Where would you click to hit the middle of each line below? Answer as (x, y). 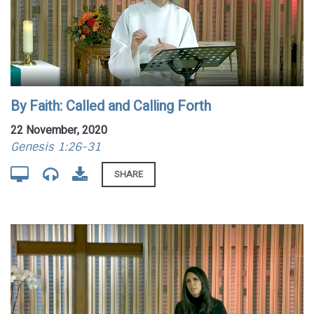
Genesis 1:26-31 (56, 146)
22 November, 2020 (59, 130)
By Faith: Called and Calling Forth (111, 107)
